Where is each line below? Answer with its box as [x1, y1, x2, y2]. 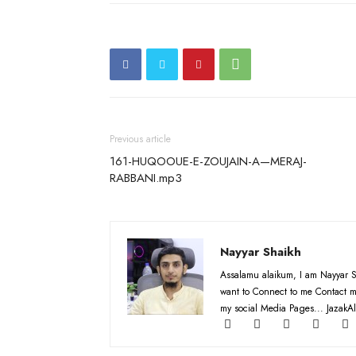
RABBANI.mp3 [110, 169, 182, 187]
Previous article [110, 132, 171, 146]
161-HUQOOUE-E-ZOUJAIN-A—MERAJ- [110, 153, 307, 170]
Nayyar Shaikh [220, 243, 301, 261]
